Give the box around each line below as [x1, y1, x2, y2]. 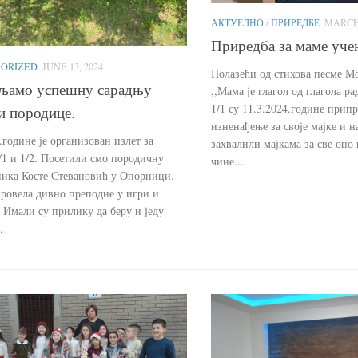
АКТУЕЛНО [211, 15, 264, 29]
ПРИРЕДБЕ [271, 15, 320, 29]
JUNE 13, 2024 [42, 59, 103, 73]
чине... [211, 153, 244, 169]
